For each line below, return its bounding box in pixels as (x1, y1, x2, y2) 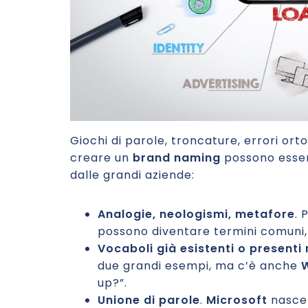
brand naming (133, 150, 221, 166)
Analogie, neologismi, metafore (98, 206, 295, 222)
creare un (70, 150, 133, 166)
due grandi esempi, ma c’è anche (98, 258, 301, 274)
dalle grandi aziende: (70, 167, 195, 183)
